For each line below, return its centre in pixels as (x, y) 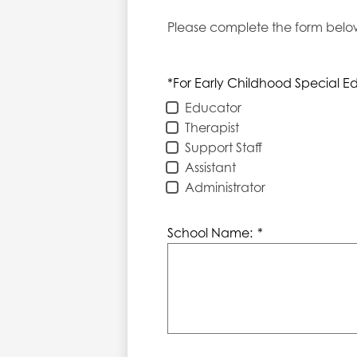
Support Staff (223, 148)
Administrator (225, 188)
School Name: (210, 233)
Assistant (210, 168)
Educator (213, 108)
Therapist (212, 128)
